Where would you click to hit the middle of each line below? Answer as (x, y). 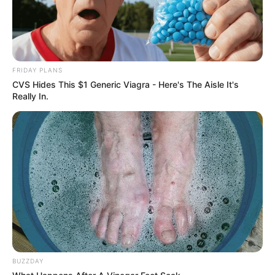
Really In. (30, 96)
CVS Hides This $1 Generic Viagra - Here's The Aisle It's (126, 84)
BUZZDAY (28, 261)
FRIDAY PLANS (37, 70)
